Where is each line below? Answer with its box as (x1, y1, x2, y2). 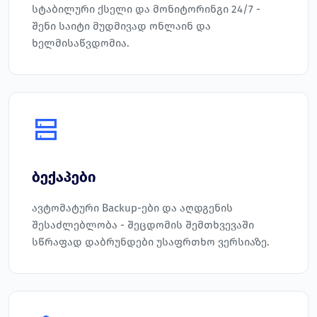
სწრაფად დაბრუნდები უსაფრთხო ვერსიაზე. (32, 236, 270, 249)
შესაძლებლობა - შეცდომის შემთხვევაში (32, 219, 254, 232)
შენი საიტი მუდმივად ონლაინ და (32, 20, 211, 33)
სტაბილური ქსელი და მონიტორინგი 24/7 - (32, 3, 260, 16)
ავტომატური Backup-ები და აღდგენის (32, 202, 233, 215)
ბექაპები (32, 168, 96, 186)
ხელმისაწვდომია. (32, 37, 129, 50)
